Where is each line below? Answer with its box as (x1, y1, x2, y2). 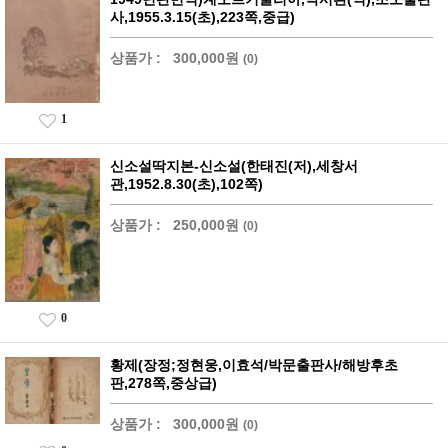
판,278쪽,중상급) (110, 375, 217, 392)
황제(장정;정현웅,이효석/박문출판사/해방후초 (110, 357, 398, 374)
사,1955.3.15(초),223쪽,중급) (110, 8, 295, 25)
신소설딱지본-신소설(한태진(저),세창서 (110, 158, 358, 175)
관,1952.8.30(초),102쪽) (110, 176, 263, 193)
